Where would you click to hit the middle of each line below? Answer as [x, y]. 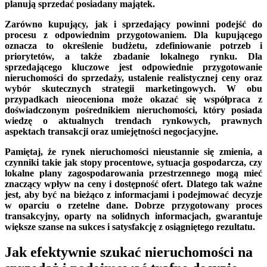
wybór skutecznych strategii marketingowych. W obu [133, 88]
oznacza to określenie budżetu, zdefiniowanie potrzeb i [133, 45]
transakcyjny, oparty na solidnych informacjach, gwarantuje [133, 216]
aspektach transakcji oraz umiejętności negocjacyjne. [111, 131]
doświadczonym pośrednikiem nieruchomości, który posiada [133, 110]
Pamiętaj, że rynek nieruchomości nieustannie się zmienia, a [133, 151]
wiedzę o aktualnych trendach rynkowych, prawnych [133, 120]
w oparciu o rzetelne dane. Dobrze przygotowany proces [133, 205]
